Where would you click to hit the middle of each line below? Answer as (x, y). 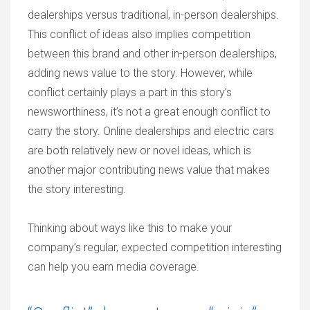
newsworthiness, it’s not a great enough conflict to (149, 112)
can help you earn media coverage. (113, 267)
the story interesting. (77, 189)
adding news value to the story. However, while (140, 73)
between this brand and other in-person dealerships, (152, 54)
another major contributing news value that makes (149, 170)
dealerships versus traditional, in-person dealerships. (153, 15)
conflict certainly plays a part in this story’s (130, 92)
